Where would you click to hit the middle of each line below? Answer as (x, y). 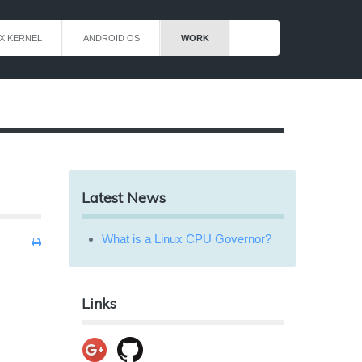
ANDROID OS (112, 38)
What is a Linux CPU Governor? (187, 239)
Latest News (124, 198)
